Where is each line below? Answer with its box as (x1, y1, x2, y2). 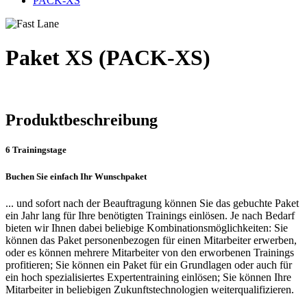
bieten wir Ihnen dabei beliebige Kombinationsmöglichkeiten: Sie (5, 221, 288, 234)
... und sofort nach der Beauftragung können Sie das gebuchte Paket (5, 197, 299, 209)
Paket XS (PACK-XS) (5, 45, 210, 70)
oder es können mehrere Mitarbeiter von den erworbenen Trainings (5, 246, 294, 258)
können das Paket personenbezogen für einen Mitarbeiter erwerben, (5, 234, 297, 246)
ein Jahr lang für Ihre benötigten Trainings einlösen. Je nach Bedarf (5, 209, 295, 221)
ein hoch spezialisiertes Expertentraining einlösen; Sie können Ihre (5, 271, 291, 283)
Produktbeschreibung (5, 111, 158, 130)
